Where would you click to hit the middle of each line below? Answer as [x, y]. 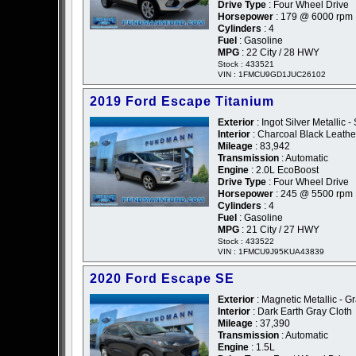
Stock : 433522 [246, 242]
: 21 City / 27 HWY [279, 230]
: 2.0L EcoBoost [284, 170]
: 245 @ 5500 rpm [313, 194]
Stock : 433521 [246, 64]
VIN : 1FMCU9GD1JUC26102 [272, 75]
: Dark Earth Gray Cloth [301, 312]
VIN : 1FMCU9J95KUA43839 [271, 252]
